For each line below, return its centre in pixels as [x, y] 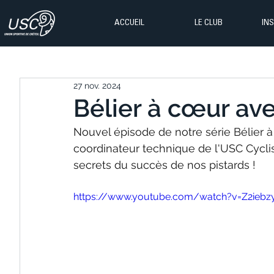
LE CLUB [208, 23]
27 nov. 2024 [97, 85]
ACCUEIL [129, 23]
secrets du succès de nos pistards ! [165, 165]
